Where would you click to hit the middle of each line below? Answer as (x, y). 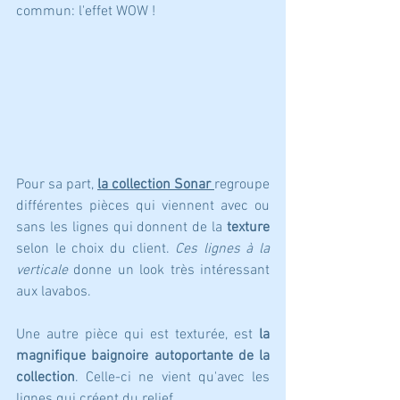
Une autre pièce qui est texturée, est (137, 335)
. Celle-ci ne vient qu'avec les (172, 378)
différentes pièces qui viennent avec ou (143, 207)
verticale (42, 271)
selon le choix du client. (96, 250)
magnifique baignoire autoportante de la (143, 357)
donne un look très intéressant (169, 271)
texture (248, 228)
